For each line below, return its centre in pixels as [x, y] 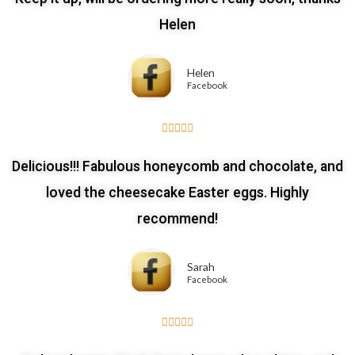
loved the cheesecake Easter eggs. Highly [177, 193]
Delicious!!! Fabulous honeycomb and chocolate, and [177, 167]
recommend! [177, 219]
